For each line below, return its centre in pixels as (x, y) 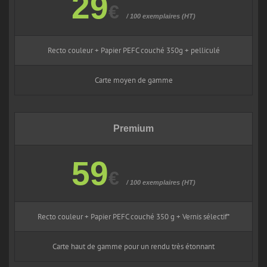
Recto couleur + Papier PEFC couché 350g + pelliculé (133, 50)
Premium (133, 128)
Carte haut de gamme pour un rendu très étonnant (133, 246)
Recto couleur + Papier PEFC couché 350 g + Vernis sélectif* (133, 216)
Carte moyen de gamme (133, 80)
